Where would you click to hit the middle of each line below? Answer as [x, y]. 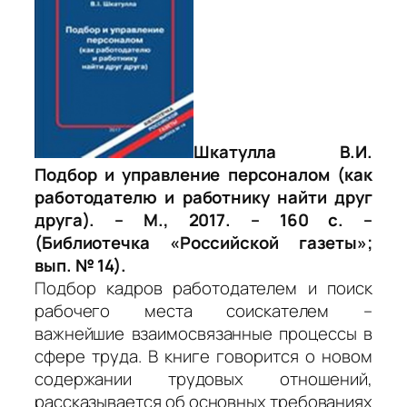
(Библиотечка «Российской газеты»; [203, 242]
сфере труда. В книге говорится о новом [203, 356]
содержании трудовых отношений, [203, 378]
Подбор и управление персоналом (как [203, 174]
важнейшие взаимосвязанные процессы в [203, 333]
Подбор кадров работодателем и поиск [203, 288]
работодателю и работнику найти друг [203, 197]
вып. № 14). [80, 265]
